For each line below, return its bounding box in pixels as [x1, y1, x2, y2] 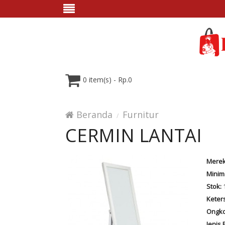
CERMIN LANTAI [65, 123, 202, 148]
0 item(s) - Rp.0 [83, 75, 132, 85]
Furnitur [123, 108, 159, 121]
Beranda [74, 108, 113, 121]
